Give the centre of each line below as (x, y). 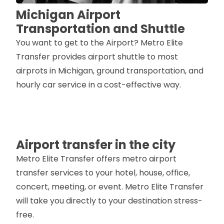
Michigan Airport (68, 15)
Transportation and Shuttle (100, 29)
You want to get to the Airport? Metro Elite (99, 43)
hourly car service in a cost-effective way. (98, 85)
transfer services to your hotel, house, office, (103, 173)
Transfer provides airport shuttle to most (97, 57)
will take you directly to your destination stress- (109, 201)
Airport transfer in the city (96, 145)
